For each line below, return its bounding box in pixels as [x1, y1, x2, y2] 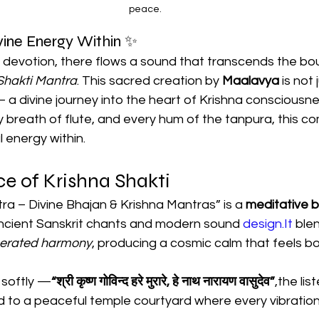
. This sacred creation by [77, 74, 222, 88]
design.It [243, 217, 293, 231]
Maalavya [222, 74, 279, 88]
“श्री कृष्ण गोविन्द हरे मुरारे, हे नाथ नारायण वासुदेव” [51, 275, 275, 289]
